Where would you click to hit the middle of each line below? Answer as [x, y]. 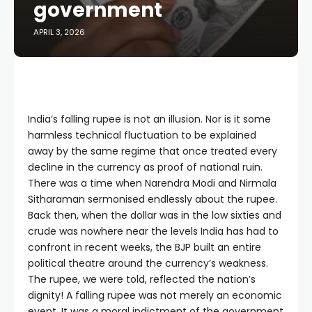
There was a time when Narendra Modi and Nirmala [152, 183]
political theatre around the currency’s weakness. [148, 263]
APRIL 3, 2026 [59, 32]
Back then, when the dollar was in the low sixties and [155, 215]
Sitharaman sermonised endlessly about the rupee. [153, 199]
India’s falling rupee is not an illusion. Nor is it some [149, 119]
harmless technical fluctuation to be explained [142, 135]
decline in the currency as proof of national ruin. [145, 167]
